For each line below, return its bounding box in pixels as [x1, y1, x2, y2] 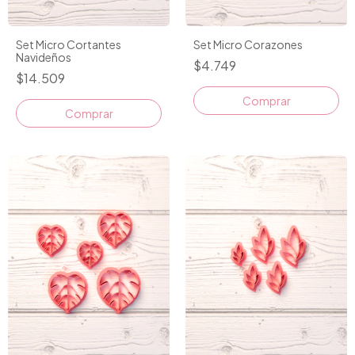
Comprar [64, 105, 113, 120]
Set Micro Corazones [193, 36, 303, 52]
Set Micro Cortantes [16, 36, 121, 52]
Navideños [16, 49, 71, 64]
